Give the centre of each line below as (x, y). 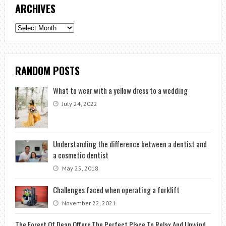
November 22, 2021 (88, 203)
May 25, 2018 (79, 168)
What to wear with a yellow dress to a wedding (120, 90)
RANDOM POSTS (47, 70)
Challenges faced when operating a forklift (116, 190)
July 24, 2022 (79, 103)
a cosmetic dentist (80, 155)
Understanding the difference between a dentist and (130, 144)
